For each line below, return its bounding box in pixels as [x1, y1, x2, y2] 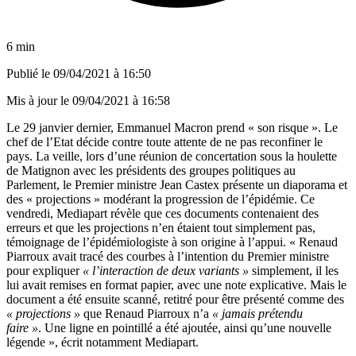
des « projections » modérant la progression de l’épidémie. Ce [6, 192, 315, 206]
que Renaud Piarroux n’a [80, 306, 209, 320]
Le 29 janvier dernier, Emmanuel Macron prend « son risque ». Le [6, 120, 338, 134]
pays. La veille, [6, 149, 86, 163]
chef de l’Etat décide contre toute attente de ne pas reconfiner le [6, 134, 323, 149]
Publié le [6, 66, 53, 80]
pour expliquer [6, 263, 83, 277]
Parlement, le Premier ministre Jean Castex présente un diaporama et [6, 177, 347, 192]
